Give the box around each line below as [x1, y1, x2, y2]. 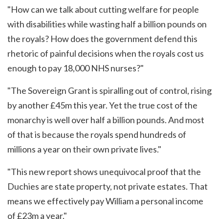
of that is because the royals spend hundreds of [7, 129, 186, 140]
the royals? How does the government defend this [7, 33, 197, 44]
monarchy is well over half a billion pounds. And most [7, 114, 204, 126]
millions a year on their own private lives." [7, 144, 161, 155]
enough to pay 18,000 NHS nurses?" [7, 63, 144, 74]
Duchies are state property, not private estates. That [7, 181, 208, 192]
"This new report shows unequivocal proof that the [7, 166, 201, 177]
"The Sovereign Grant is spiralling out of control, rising [7, 85, 212, 96]
